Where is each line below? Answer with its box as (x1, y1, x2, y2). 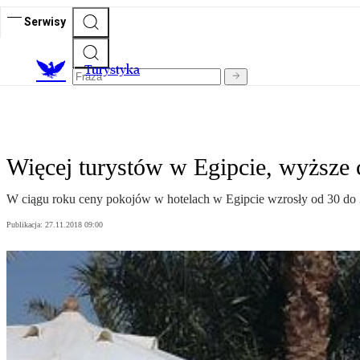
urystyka (92, 62, 140, 78)
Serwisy (24, 14, 66, 28)
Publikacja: (6, 220, 45, 230)
